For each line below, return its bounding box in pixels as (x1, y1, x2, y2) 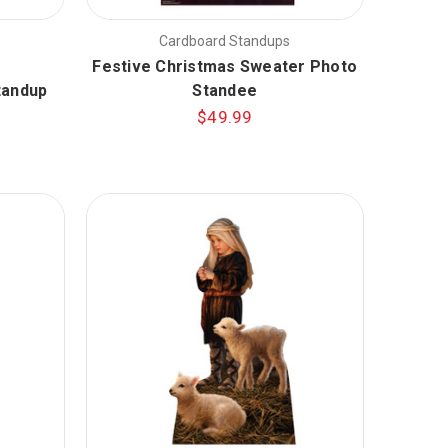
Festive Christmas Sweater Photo (92, 56, 358, 76)
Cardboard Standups (159, 32, 291, 49)
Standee (192, 80, 258, 100)
